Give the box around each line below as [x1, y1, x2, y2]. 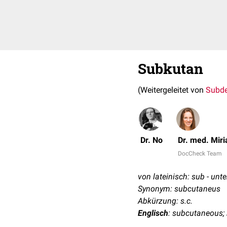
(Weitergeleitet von [138, 85, 206, 95]
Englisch [138, 208, 168, 218]
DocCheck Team [178, 150, 222, 157]
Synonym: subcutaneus [138, 184, 220, 194]
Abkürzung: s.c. [138, 196, 193, 206]
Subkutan [138, 59, 203, 78]
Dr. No [140, 135, 163, 145]
